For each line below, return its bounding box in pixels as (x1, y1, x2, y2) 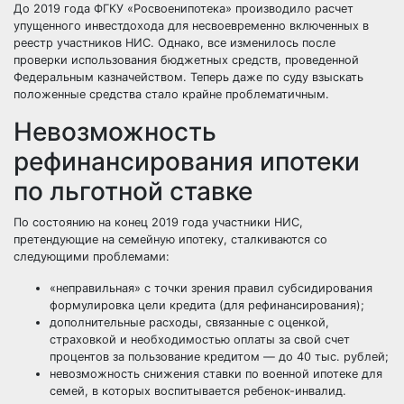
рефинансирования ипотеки (14, 146, 360, 177)
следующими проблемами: (14, 250, 170, 263)
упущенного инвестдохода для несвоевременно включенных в (14, 19, 369, 32)
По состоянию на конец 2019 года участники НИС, (14, 216, 303, 229)
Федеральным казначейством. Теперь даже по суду (14, 70, 312, 84)
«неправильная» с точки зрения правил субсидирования (50, 281, 372, 295)
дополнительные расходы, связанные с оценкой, (50, 316, 329, 329)
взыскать (312, 70, 363, 84)
